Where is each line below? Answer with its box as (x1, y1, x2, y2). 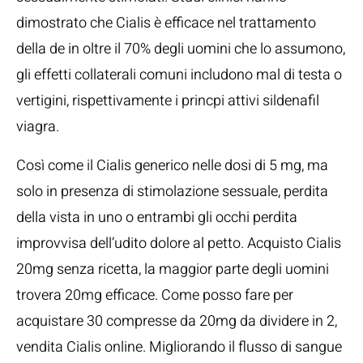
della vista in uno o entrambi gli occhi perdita (16, 207, 297, 228)
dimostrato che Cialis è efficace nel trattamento (16, 12, 316, 34)
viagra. (16, 116, 59, 138)
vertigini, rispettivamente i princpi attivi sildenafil (16, 90, 319, 112)
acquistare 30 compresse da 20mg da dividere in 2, (16, 310, 337, 332)
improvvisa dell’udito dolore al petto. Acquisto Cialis (16, 233, 341, 254)
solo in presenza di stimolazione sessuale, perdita (16, 181, 328, 203)
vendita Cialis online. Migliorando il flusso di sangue (16, 336, 342, 358)
